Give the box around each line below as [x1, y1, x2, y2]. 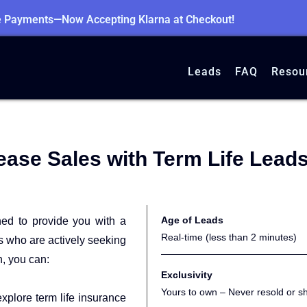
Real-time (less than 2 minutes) [161, 232, 297, 243]
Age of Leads [161, 214, 223, 225]
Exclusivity [161, 269, 212, 280]
